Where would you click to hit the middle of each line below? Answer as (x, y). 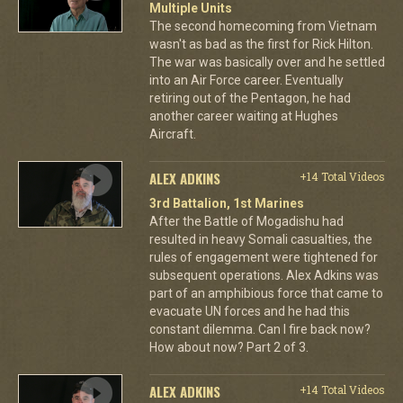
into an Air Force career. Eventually (246, 80)
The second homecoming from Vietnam (263, 26)
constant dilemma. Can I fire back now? (260, 329)
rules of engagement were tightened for (263, 257)
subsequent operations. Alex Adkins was (264, 275)
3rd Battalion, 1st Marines (226, 203)
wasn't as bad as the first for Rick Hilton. (261, 44)
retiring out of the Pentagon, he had (250, 98)
